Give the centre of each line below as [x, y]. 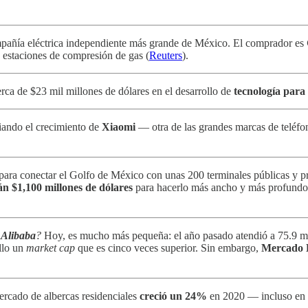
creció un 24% [173, 296]
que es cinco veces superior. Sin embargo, [168, 247]
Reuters [166, 55]
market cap [51, 247]
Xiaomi [119, 126]
